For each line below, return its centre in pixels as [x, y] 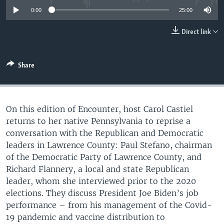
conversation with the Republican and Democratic [105, 133]
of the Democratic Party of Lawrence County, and [104, 157]
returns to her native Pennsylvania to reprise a [98, 121]
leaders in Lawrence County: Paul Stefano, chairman [109, 145]
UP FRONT [34, 8]
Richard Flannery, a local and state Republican [97, 169]
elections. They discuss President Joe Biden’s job [102, 193]
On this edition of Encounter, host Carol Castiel [99, 109]
